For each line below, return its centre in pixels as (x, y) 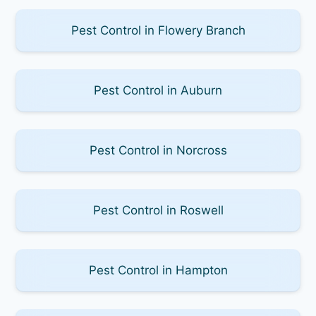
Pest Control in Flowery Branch (158, 30)
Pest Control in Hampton (158, 270)
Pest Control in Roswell (158, 210)
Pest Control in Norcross (158, 150)
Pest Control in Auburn (158, 90)
